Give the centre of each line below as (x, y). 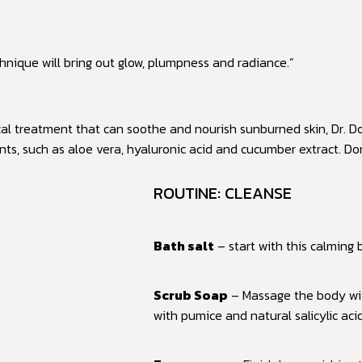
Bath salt (184, 246)
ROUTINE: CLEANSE (223, 193)
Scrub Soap (191, 295)
